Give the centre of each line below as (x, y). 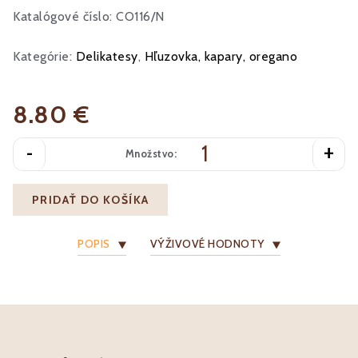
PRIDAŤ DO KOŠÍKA (91, 199)
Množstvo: (151, 154)
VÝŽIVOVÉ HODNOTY (207, 243)
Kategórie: (44, 56)
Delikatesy (107, 56)
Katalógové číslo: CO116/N (89, 16)
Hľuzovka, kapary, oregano (221, 56)
